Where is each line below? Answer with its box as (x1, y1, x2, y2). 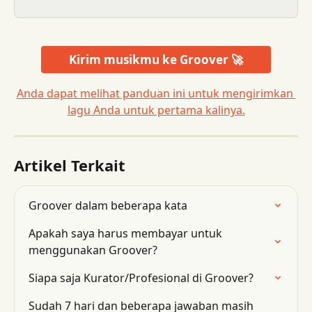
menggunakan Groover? (29, 242, 157, 258)
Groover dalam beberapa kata (29, 198, 187, 214)
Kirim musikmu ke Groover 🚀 (69, 52, 243, 68)
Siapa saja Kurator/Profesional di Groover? (29, 270, 253, 286)
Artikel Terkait (14, 155, 125, 176)
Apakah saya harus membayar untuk (29, 226, 225, 242)
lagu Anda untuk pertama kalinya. (67, 102, 245, 118)
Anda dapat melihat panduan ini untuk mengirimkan (16, 86, 296, 102)
